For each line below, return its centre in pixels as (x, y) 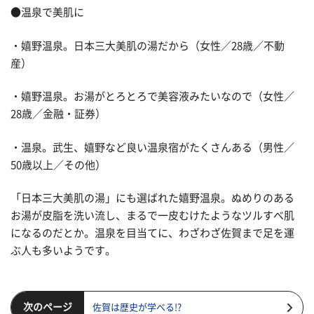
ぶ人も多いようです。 (63, 251)
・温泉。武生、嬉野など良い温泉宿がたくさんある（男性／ (152, 147)
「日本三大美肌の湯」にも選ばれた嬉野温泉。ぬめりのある (152, 198)
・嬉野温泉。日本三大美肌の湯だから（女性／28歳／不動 (148, 46)
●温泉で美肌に (47, 13)
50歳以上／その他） (58, 165)
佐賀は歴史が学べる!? (137, 307)
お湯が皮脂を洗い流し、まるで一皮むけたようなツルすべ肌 (152, 216)
